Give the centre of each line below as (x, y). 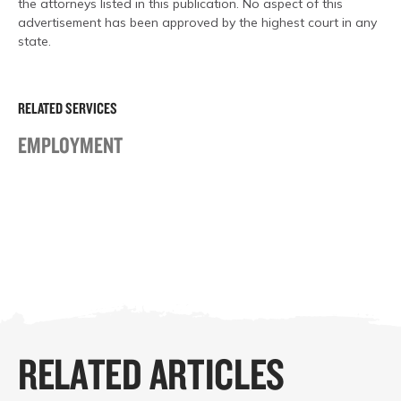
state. (34, 41)
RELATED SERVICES (68, 108)
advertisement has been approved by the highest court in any (197, 22)
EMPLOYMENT (70, 144)
